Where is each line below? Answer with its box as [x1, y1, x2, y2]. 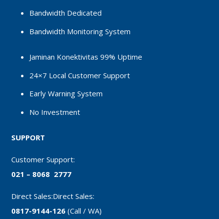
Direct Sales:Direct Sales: [11, 191, 94, 201]
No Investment [29, 107, 80, 117]
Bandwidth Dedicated [29, 8, 102, 18]
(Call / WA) [67, 206, 102, 216]
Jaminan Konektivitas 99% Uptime [29, 52, 142, 62]
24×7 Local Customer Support [29, 70, 130, 80]
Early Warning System [29, 88, 103, 99]
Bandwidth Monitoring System [29, 26, 131, 36]
